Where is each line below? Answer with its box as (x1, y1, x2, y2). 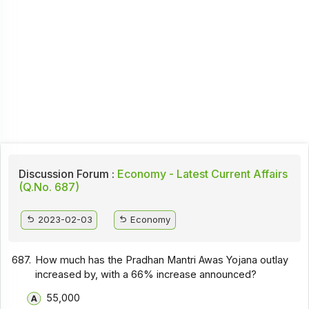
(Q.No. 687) (18, 180, 79, 195)
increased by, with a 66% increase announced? (35, 268, 257, 281)
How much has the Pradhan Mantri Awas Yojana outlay (35, 253, 289, 266)
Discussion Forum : (18, 167, 114, 181)
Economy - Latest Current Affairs (114, 167, 288, 181)
